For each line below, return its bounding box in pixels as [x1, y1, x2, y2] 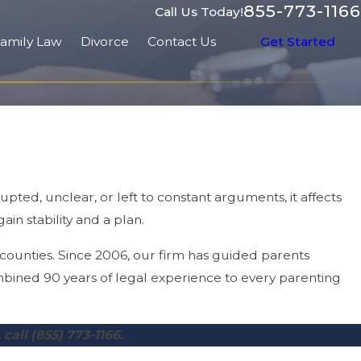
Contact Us [147, 33, 216, 49]
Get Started [259, 33, 335, 49]
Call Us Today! [154, 3, 243, 19]
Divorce [80, 33, 129, 49]
